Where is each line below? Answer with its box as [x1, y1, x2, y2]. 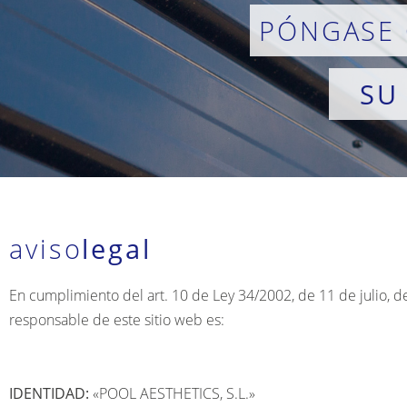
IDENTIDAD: [9, 383, 89, 403]
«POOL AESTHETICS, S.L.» [89, 383, 255, 403]
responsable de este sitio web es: [9, 310, 224, 330]
